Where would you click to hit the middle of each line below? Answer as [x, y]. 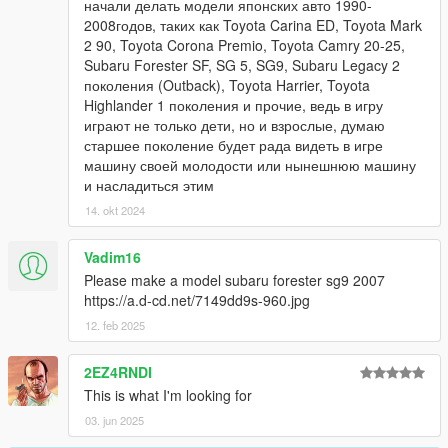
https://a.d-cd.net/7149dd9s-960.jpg [197, 299]
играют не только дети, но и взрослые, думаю [234, 124]
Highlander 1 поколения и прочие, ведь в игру [233, 104]
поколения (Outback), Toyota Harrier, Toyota [227, 84]
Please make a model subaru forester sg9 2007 [234, 279]
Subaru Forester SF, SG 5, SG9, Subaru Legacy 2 [242, 64]
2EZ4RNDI [118, 371]
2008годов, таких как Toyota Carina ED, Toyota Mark [253, 24]
